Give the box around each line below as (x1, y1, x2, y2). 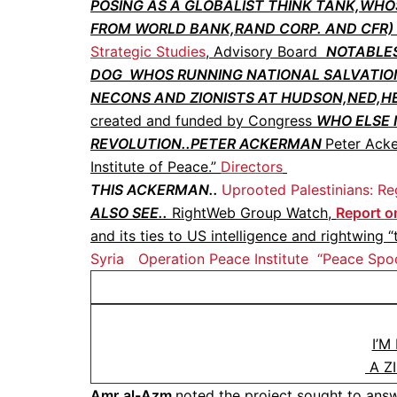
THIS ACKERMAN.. (90, 181, 222, 198)
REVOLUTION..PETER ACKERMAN (90, 135, 322, 152)
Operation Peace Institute (138, 250, 308, 268)
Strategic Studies (90, 43, 206, 60)
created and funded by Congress (90, 112, 316, 129)
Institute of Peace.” (90, 158, 221, 175)
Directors (221, 158, 283, 175)
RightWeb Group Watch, (167, 204, 336, 222)
